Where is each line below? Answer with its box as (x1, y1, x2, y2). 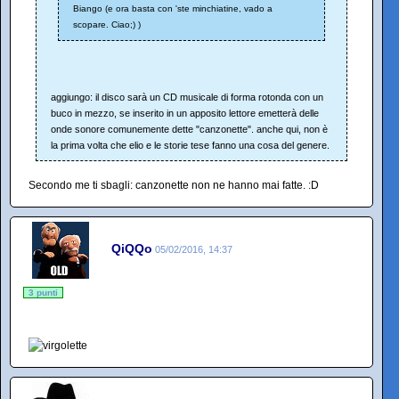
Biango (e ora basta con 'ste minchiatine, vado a (73, 4, 273, 14)
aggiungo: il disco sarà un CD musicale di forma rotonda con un (51, 92, 323, 103)
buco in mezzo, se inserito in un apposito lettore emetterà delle (51, 108, 319, 119)
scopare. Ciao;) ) (73, 20, 141, 30)
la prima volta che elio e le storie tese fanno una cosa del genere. (51, 140, 330, 151)
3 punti (28, 288, 58, 298)
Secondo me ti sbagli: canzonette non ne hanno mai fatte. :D (28, 179, 319, 192)
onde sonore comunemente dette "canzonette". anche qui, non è (51, 124, 328, 135)
